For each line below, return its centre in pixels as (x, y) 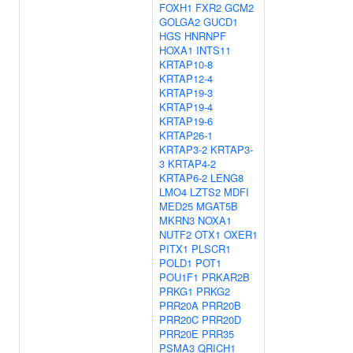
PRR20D (221, 320)
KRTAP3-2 (183, 149)
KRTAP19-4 (186, 107)
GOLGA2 (180, 22)
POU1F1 (179, 277)
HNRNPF (205, 36)
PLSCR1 (211, 249)
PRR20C (179, 320)
